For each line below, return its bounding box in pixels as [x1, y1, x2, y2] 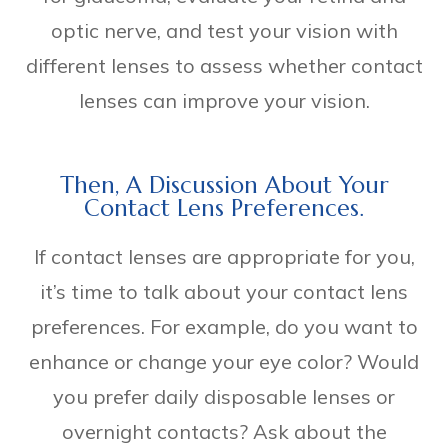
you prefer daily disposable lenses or [53, 383, 395, 409]
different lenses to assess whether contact [25, 52, 423, 78]
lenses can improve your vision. [78, 87, 370, 113]
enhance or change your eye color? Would [29, 348, 419, 374]
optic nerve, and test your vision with [50, 17, 398, 43]
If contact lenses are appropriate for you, [33, 243, 415, 269]
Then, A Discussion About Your [59, 169, 389, 199]
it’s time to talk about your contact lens [40, 278, 408, 304]
